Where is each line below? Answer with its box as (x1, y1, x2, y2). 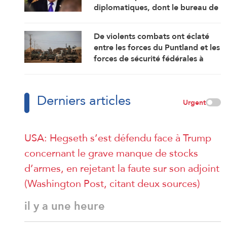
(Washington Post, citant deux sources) (24, 173, 200, 193)
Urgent (183, 95, 206, 109)
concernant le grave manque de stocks (24, 143, 198, 163)
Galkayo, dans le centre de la (94, 62, 202, 77)
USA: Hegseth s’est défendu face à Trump (24, 128, 211, 147)
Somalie (94, 73, 124, 88)
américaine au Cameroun (94, 22, 187, 37)
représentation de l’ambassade (94, 11, 210, 26)
